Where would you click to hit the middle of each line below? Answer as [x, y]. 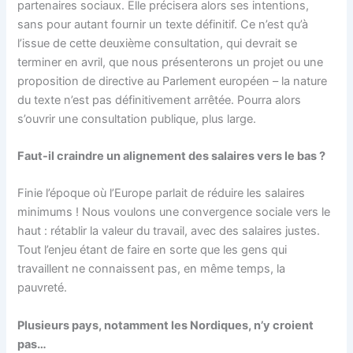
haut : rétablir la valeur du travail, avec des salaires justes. [169, 231]
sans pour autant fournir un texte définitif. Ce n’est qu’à [163, 24]
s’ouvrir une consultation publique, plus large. [137, 119]
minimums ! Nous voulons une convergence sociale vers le [174, 212]
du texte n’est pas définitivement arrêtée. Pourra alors [160, 100]
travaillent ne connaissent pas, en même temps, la [152, 269]
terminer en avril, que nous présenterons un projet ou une [171, 62]
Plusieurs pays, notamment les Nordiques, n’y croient [166, 325]
